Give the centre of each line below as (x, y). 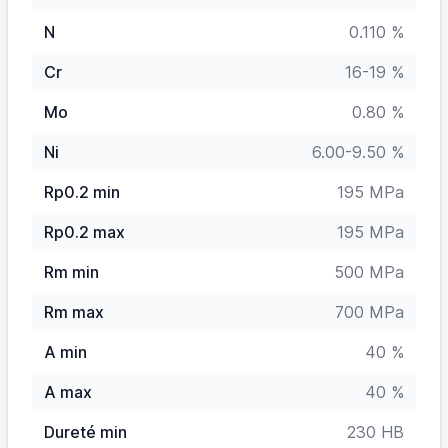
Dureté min (85, 432)
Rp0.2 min (82, 192)
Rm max (74, 312)
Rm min (71, 272)
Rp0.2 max (84, 232)
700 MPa (369, 312)
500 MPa (369, 272)
